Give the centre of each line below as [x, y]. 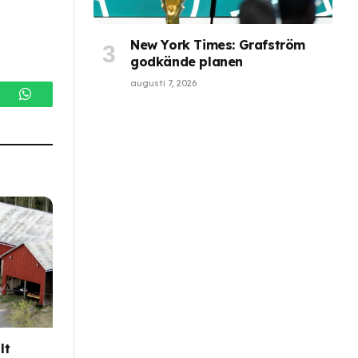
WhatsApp [60, 105]
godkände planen [187, 62]
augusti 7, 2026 [163, 84]
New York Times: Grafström [218, 45]
